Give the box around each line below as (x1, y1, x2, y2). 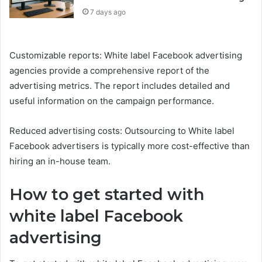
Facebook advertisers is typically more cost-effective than (9, 140, 250, 151)
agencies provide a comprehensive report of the (9, 64, 209, 76)
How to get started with (9, 184, 204, 204)
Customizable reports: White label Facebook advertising (9, 49, 242, 61)
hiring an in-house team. (9, 155, 111, 167)
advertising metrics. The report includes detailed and (9, 80, 230, 91)
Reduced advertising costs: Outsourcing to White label (9, 125, 235, 136)
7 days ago (90, 7, 126, 16)
